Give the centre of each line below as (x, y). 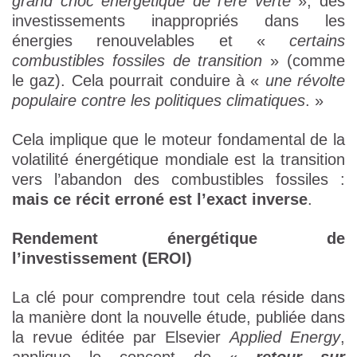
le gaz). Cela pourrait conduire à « (139, 81)
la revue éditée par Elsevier (121, 337)
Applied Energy (285, 337)
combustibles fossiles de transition (137, 61)
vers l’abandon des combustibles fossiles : (178, 180)
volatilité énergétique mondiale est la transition (178, 160)
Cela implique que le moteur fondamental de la (178, 140)
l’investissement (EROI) (102, 259)
